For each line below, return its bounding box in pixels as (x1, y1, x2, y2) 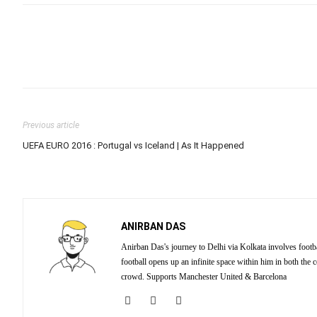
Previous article (23, 120, 79, 130)
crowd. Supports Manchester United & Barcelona (121, 272, 287, 282)
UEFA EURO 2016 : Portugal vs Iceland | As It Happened (23, 140, 244, 151)
